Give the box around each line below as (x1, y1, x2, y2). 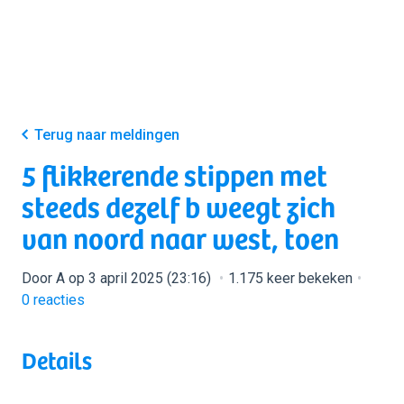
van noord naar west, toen (22, 216, 339, 259)
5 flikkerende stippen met (22, 152, 327, 196)
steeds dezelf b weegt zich (22, 184, 335, 227)
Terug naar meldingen (34, 126, 179, 143)
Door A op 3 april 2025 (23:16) (22, 270, 215, 287)
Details (22, 342, 92, 377)
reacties (30, 291, 85, 308)
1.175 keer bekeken (228, 270, 353, 287)
